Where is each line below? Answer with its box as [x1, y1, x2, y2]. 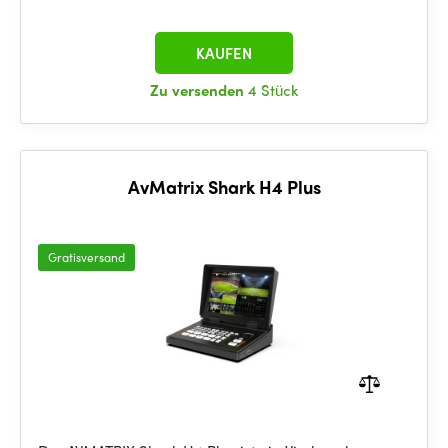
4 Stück [248, 79, 298, 101]
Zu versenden [150, 79, 248, 101]
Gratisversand [48, 248, 125, 266]
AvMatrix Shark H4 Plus [127, 174, 321, 199]
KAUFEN [196, 42, 252, 64]
